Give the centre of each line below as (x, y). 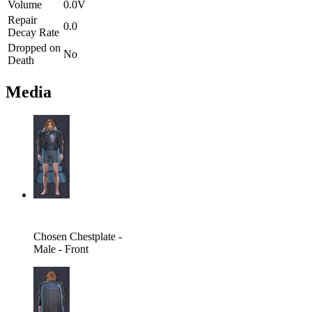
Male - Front (61, 249)
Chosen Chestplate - (78, 237)
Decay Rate (33, 32)
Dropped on (34, 47)
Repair (22, 19)
